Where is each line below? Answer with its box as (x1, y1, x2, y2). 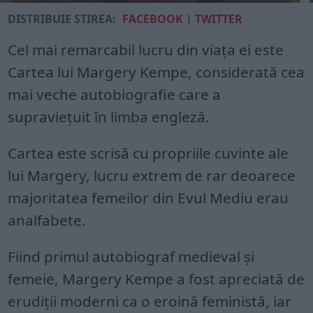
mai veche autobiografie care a (8, 85, 221, 104)
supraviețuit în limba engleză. (8, 107, 210, 126)
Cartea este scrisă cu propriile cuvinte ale (8, 143, 289, 163)
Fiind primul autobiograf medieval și (8, 247, 255, 266)
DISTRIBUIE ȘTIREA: (8, 11, 117, 27)
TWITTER (195, 11, 243, 27)
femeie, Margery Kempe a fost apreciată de (8, 269, 305, 289)
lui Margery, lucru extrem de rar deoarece (8, 166, 296, 185)
